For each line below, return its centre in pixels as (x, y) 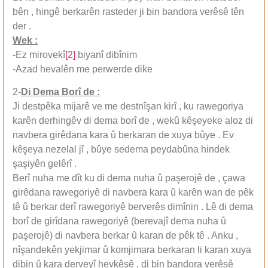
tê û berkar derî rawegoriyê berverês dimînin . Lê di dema (133, 207)
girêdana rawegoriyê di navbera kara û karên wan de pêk (133, 193)
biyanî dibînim (106, 54)
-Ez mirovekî (39, 54)
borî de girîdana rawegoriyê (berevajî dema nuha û (119, 221)
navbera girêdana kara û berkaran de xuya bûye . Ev (123, 135)
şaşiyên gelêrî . (45, 164)
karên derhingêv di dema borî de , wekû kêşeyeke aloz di (133, 121)
